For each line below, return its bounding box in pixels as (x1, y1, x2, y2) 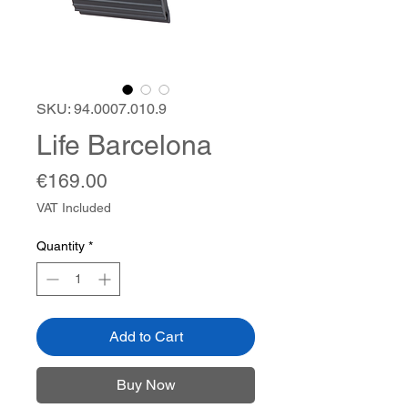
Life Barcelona (36, 129, 212, 161)
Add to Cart (108, 328, 183, 345)
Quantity (36, 239, 85, 253)
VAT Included (36, 200, 111, 215)
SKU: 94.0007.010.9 (36, 100, 167, 117)
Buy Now (116, 376, 176, 393)
